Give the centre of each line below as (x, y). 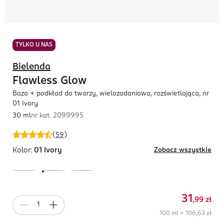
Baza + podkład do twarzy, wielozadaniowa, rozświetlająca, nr (111, 94)
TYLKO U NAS (34, 45)
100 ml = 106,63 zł (185, 213)
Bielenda (31, 67)
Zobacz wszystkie (183, 150)
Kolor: (23, 150)
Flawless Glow (49, 81)
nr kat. (42, 116)
